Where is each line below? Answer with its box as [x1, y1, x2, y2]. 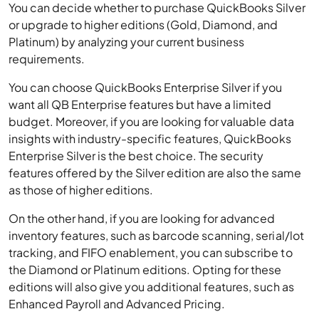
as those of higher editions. [9, 182, 156, 197]
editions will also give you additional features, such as [9, 279, 294, 294]
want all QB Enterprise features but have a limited [9, 97, 272, 112]
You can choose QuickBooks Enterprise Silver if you [9, 80, 283, 95]
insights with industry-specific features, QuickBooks [9, 131, 291, 146]
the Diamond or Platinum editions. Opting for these [9, 262, 282, 277]
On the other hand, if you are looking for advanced [9, 211, 276, 226]
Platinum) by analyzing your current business [9, 34, 245, 49]
